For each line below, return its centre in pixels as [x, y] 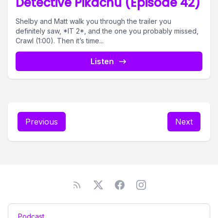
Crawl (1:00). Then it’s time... [60, 41]
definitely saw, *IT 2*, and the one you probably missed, [107, 31]
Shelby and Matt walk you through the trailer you [93, 21]
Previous [42, 122]
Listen [102, 61]
